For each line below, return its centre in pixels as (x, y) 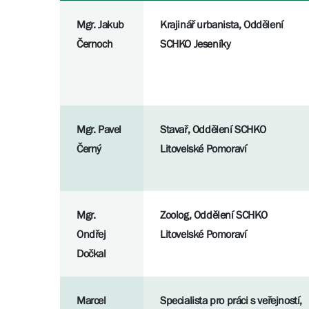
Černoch (95, 44)
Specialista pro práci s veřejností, (231, 300)
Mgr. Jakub (100, 24)
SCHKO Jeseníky (196, 44)
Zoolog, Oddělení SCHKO (214, 215)
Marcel (91, 300)
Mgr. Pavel (99, 129)
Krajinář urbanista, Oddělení (222, 24)
